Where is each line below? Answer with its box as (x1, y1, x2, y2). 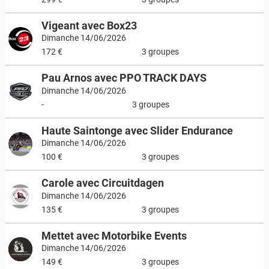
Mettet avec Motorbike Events (41, 229, 187, 242)
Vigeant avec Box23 (41, 19, 137, 32)
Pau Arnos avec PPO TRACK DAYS (41, 71, 207, 84)
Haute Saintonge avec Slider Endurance (41, 124, 233, 137)
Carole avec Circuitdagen (41, 177, 164, 189)
